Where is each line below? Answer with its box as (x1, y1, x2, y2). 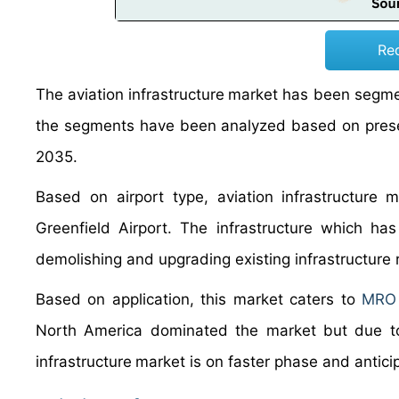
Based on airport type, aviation (36, 188, 274, 206)
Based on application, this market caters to (36, 290, 362, 308)
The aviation (36, 85, 125, 103)
